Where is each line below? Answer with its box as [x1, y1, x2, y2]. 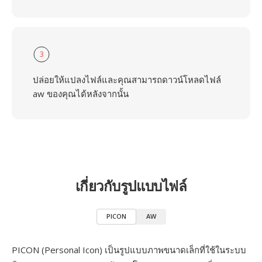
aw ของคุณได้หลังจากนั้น [33, 88, 129, 99]
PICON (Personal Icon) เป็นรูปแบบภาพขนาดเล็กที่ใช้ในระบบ [12, 244, 246, 256]
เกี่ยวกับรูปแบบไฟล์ [75, 176, 187, 195]
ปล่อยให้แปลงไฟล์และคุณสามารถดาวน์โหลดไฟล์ [33, 74, 221, 85]
